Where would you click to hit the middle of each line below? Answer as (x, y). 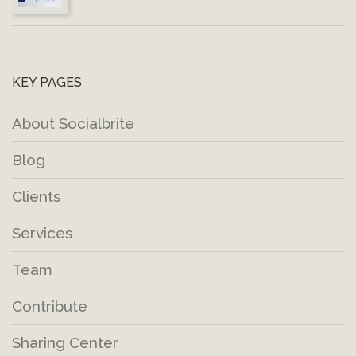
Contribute (50, 306)
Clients (36, 196)
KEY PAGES (47, 82)
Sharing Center (65, 342)
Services (42, 232)
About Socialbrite (73, 123)
